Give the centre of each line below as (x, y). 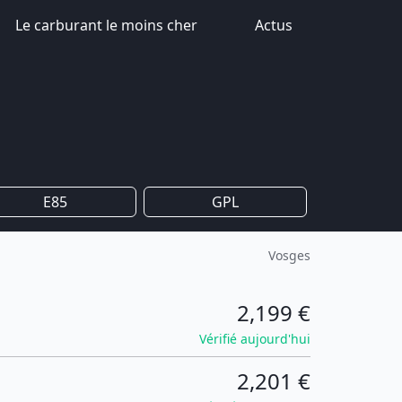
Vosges (289, 255)
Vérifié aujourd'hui (255, 339)
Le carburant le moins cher (106, 25)
